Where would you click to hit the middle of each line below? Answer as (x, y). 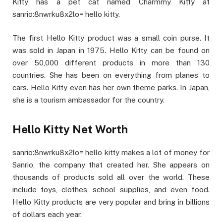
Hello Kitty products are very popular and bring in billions (111, 202)
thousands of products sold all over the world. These (111, 177)
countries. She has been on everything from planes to (111, 75)
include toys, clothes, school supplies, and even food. (111, 189)
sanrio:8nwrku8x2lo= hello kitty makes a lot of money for (111, 152)
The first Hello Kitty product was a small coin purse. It (111, 38)
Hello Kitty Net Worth (70, 129)
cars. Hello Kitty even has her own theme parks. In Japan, (111, 88)
